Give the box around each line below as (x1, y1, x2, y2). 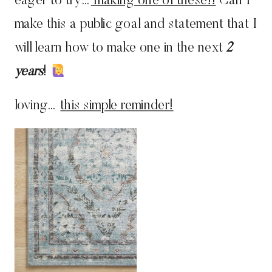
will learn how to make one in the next (14, 41, 226, 55)
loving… (14, 99, 61, 114)
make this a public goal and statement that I (14, 18, 257, 32)
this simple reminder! (60, 99, 174, 114)
